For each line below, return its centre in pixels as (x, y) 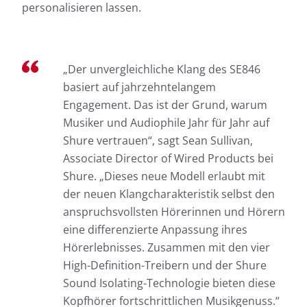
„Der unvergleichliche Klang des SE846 (162, 69)
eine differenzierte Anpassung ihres (155, 229)
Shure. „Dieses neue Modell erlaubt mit (164, 176)
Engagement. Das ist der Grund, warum (165, 105)
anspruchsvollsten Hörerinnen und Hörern (174, 211)
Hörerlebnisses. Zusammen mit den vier (167, 247)
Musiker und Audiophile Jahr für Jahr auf (166, 122)
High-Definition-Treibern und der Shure (165, 265)
